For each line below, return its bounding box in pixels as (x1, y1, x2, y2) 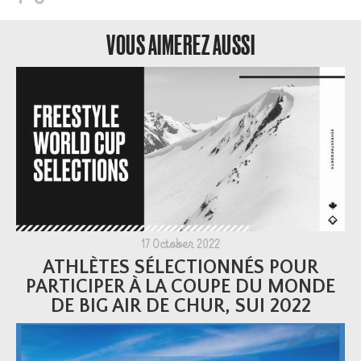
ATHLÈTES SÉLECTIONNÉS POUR (43, 256, 318, 278)
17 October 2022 (141, 239, 220, 252)
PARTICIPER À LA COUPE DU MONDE (26, 276, 335, 297)
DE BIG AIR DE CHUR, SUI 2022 (50, 295, 311, 317)
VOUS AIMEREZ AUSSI (106, 28, 255, 60)
